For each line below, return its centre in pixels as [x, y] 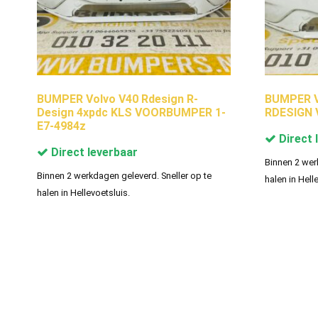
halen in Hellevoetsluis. [83, 192]
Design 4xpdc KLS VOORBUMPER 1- [131, 112]
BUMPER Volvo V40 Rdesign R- [117, 99]
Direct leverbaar [93, 152]
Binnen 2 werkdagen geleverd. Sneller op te [124, 175]
